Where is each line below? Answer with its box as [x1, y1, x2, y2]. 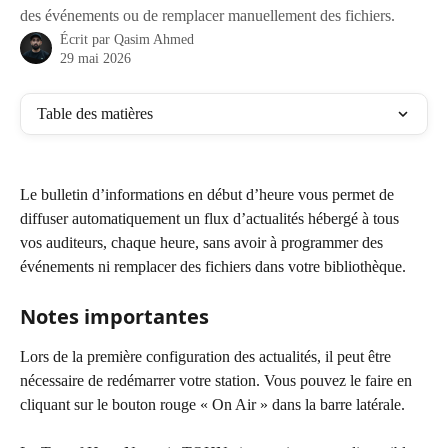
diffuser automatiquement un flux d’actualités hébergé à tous [20, 210, 403, 228]
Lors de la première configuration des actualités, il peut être [20, 347, 395, 365]
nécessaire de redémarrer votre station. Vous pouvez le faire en [20, 371, 416, 389]
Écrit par [60, 32, 114, 47]
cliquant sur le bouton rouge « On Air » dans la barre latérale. [20, 395, 405, 413]
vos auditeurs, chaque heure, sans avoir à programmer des [20, 234, 387, 252]
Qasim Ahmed [114, 32, 194, 47]
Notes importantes [20, 302, 209, 330]
